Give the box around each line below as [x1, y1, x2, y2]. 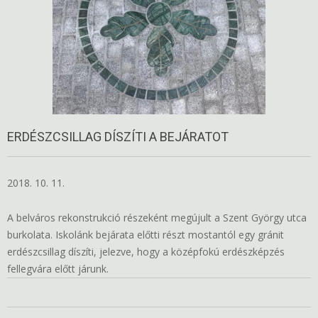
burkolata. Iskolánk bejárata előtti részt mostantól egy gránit [7, 228, 284, 241]
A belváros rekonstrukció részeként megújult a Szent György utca [7, 211, 307, 224]
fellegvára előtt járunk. [7, 262, 109, 275]
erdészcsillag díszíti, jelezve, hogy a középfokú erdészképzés [7, 245, 285, 258]
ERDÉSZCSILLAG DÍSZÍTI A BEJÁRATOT [7, 129, 229, 144]
